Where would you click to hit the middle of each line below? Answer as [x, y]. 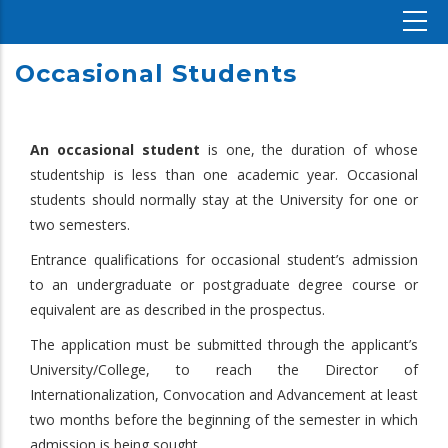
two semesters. [80, 224]
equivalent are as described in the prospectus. [177, 309]
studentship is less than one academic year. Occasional [224, 174]
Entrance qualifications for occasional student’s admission [224, 259]
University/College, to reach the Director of [224, 369]
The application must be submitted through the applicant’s [224, 344]
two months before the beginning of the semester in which [224, 419]
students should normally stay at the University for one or [224, 199]
